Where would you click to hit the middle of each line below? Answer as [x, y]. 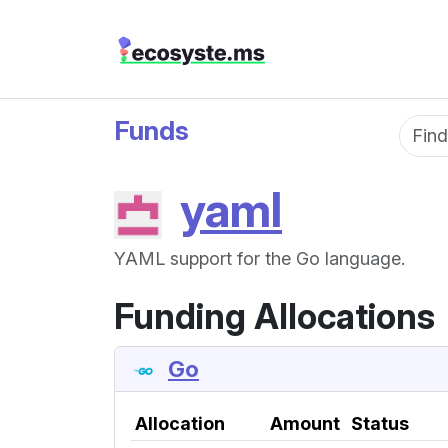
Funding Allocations [274, 316]
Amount [305, 424]
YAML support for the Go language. [259, 258]
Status [380, 424]
